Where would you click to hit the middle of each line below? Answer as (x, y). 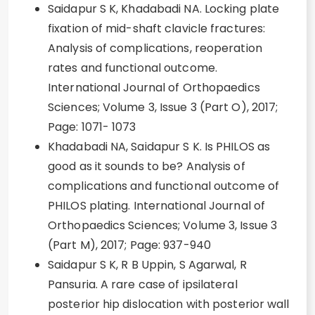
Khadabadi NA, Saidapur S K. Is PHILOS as (159, 147)
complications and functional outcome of (163, 186)
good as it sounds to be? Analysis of (147, 166)
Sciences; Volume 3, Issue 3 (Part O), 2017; (163, 107)
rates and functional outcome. (133, 68)
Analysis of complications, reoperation (155, 48)
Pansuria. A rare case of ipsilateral (143, 284)
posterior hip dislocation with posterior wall (169, 304)
